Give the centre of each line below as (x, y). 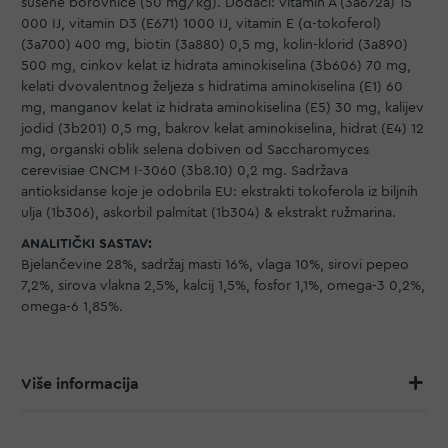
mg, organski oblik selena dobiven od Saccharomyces (195, 149)
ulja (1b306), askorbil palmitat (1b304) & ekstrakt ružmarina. (208, 212)
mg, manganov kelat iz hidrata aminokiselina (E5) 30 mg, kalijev (222, 107)
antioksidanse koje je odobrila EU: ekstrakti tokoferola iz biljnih (219, 191)
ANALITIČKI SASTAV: (86, 244)
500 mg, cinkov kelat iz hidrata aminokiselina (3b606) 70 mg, (216, 65)
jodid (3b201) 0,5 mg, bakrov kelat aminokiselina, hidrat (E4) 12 (222, 128)
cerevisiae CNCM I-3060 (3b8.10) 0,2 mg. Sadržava (184, 170)
